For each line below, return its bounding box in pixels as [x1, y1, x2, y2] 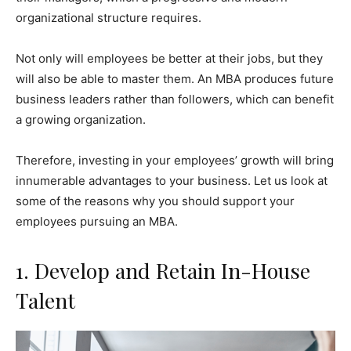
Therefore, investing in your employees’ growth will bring [16, 152, 334, 168]
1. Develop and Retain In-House [16, 255, 310, 284]
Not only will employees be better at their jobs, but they [16, 50, 323, 66]
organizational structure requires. [16, 9, 201, 25]
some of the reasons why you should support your [16, 193, 295, 208]
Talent [16, 285, 75, 314]
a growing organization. [16, 111, 146, 127]
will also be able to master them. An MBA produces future [16, 71, 334, 86]
